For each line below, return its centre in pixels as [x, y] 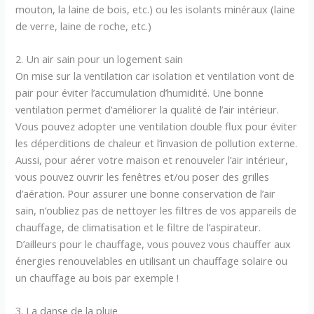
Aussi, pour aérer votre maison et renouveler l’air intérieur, [152, 160]
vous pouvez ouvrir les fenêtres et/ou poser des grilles [143, 177]
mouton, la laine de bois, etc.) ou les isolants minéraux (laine [156, 9]
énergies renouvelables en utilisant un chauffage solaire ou [152, 261]
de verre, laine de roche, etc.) [84, 26]
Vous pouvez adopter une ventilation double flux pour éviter [157, 127]
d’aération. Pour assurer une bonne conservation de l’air [146, 194]
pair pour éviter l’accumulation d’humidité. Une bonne [140, 93]
